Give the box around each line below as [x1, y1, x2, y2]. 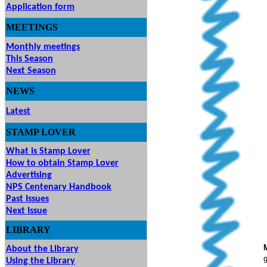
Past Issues [6, 194, 49, 204]
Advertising [6, 170, 52, 180]
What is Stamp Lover [6, 147, 91, 156]
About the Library [6, 244, 79, 254]
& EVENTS [58, 22, 110, 32]
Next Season [6, 66, 56, 76]
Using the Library [6, 256, 75, 266]
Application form [6, 2, 74, 12]
